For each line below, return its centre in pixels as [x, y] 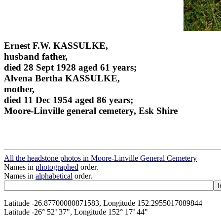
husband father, [36, 56]
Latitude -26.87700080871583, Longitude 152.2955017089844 [103, 203]
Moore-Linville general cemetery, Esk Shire [91, 110]
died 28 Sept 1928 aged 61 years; [70, 67]
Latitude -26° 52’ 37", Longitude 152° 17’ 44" [76, 212]
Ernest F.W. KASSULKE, [56, 45]
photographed [57, 167]
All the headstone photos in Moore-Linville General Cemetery [100, 158]
